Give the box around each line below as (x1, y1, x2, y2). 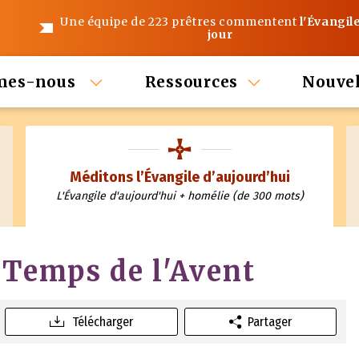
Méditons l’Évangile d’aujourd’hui (69, 168, 290, 186)
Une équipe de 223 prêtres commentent (60, 14, 301, 29)
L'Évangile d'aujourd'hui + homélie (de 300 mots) (55, 189, 304, 203)
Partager (248, 313, 292, 329)
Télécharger (72, 313, 134, 329)
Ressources (144, 72, 238, 91)
